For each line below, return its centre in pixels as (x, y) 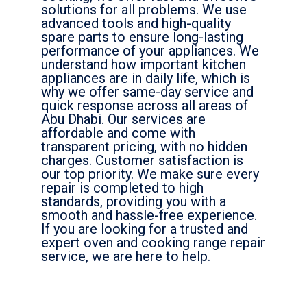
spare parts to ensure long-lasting (142, 37)
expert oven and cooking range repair (153, 243)
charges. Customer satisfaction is (142, 161)
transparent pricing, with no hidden (144, 147)
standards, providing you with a (134, 202)
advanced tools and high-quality (136, 24)
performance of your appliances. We (150, 51)
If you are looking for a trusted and (145, 229)
